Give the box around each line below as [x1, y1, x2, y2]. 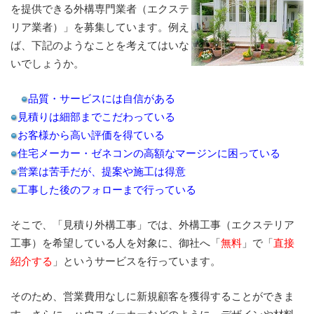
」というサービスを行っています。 [53, 255, 221, 267]
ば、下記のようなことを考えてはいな [11, 39, 189, 51]
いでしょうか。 [11, 57, 84, 69]
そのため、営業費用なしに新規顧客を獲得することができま [11, 290, 294, 302]
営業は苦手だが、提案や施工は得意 [18, 165, 186, 177]
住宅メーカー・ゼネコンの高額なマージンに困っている [18, 147, 280, 159]
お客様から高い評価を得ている [18, 129, 165, 141]
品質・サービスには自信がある [28, 93, 175, 104]
